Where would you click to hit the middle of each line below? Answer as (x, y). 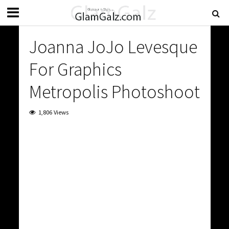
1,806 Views (53, 112)
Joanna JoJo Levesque (113, 47)
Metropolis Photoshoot (114, 92)
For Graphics (75, 69)
